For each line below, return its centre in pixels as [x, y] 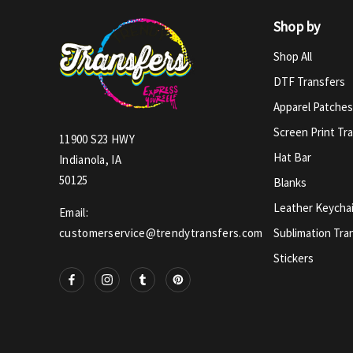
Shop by [297, 26]
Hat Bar [292, 157]
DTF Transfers [309, 82]
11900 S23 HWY [97, 139]
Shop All [292, 56]
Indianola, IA [90, 160]
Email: [74, 213]
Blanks [290, 182]
